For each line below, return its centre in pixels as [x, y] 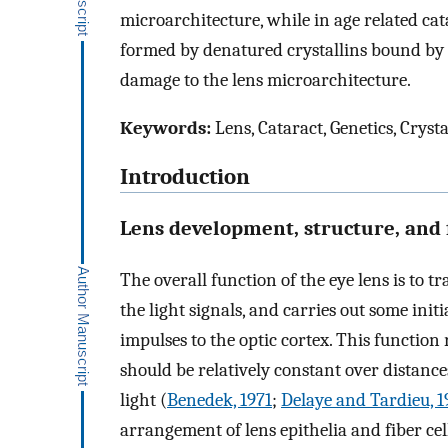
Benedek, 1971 [219, 399]
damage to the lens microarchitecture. [265, 79]
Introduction [185, 177]
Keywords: [165, 128]
